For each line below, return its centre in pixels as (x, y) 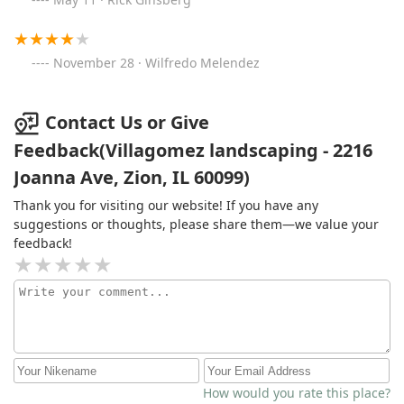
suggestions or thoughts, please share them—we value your (196, 225)
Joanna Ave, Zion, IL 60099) (132, 178)
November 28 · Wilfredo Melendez (156, 62)
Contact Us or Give (127, 122)
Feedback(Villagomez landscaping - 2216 (193, 151)
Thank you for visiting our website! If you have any (166, 206)
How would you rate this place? (297, 393)
